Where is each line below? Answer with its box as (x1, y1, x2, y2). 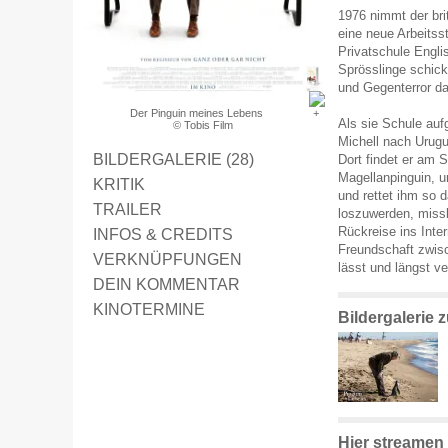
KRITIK (93, 174, 145, 193)
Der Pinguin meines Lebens (129, 106, 263, 119)
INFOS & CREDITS (93, 224, 233, 243)
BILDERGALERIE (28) (93, 149, 254, 168)
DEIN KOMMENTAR (93, 274, 240, 293)
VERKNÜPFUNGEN (93, 249, 242, 268)
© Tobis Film (173, 118, 233, 131)
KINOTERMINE (93, 299, 205, 318)
